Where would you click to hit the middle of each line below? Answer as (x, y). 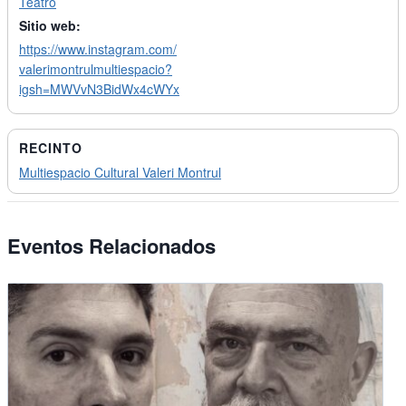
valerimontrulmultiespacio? (96, 69)
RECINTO (51, 148)
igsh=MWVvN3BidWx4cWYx (99, 89)
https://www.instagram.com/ (98, 49)
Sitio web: (50, 26)
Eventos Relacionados (111, 246)
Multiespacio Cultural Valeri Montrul (120, 173)
